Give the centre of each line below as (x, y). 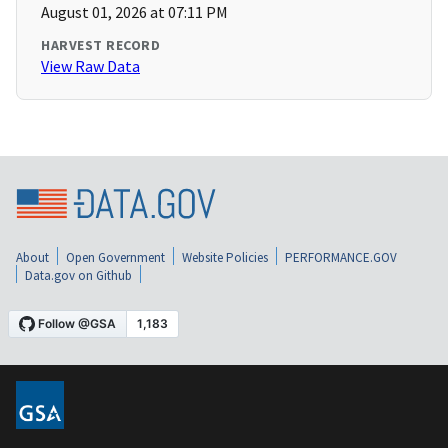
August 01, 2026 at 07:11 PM (134, 12)
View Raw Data (90, 66)
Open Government (115, 258)
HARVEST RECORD (100, 45)
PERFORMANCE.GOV (341, 258)
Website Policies (225, 258)
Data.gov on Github (78, 276)
